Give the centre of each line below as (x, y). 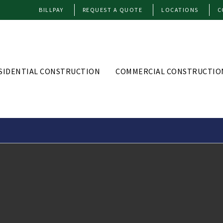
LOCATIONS (180, 10)
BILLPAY (51, 10)
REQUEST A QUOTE (112, 10)
